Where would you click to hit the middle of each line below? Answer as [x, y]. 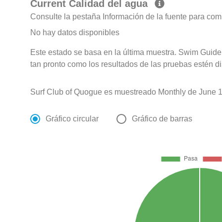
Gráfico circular [72, 119]
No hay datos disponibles [75, 33]
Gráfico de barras [162, 119]
